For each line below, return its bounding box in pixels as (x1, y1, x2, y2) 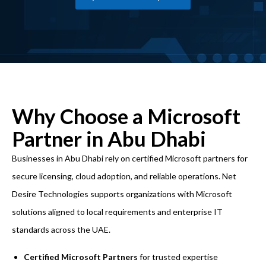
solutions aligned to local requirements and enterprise (12, 207, 214, 217)
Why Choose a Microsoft (12, 103, 240, 128)
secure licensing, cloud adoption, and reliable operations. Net (12, 171, 236, 181)
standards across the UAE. (12, 224, 110, 235)
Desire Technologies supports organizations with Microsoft (12, 189, 232, 199)
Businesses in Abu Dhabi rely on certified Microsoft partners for (12, 153, 248, 163)
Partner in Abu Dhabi (12, 126, 206, 151)
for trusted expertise (138, 252, 218, 262)
